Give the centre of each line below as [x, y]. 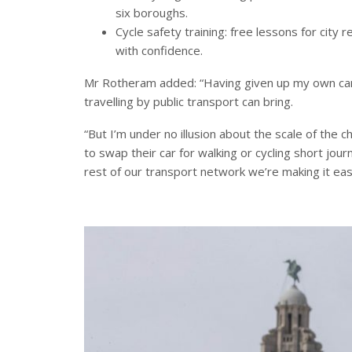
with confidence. [159, 51]
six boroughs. [152, 13]
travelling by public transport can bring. [189, 102]
